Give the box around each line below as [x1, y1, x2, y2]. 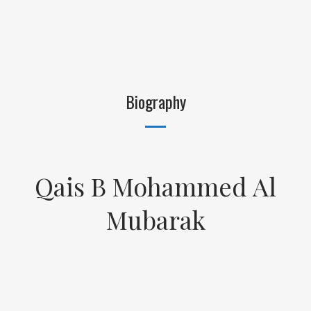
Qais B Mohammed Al [35, 169, 276, 203]
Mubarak [106, 202, 205, 236]
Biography [125, 88, 186, 114]
